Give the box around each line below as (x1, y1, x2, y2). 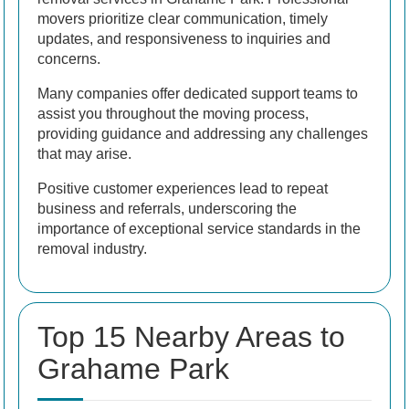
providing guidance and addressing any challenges (37, 126, 368, 142)
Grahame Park (37, 352, 229, 386)
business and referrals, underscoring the (37, 201, 297, 217)
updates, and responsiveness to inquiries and (37, 31, 330, 47)
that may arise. (37, 146, 131, 163)
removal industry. (37, 241, 147, 257)
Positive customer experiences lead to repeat (37, 181, 328, 197)
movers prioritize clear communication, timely (37, 11, 328, 27)
